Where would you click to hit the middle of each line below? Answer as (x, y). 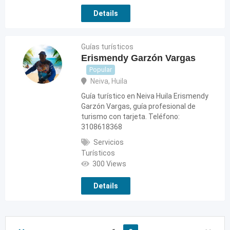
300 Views (110, 164)
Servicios (109, 142)
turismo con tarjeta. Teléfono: (131, 117)
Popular (101, 70)
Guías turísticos (108, 47)
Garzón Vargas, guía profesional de (139, 107)
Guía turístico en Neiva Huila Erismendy (145, 96)
